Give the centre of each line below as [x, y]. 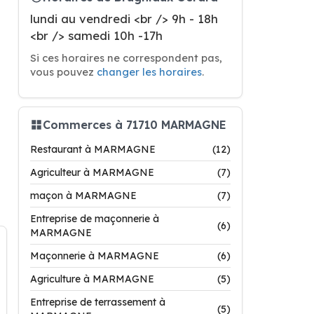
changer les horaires [149, 72]
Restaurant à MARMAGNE [93, 149]
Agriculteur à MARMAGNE [92, 172]
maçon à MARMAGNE [83, 196]
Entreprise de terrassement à [98, 302]
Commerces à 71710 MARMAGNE [135, 124]
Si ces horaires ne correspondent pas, [126, 58]
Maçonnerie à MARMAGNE [95, 256]
